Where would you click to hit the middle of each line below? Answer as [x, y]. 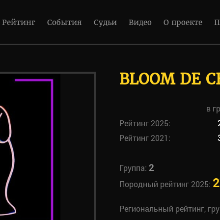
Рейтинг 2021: [145, 138]
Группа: [134, 168]
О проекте [183, 22]
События [65, 22]
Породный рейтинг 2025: [166, 184]
